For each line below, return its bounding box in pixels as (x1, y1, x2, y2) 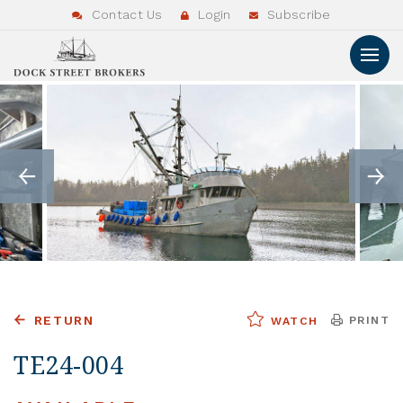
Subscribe (263, 7, 331, 22)
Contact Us (87, 7, 163, 22)
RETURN (33, 312, 94, 327)
